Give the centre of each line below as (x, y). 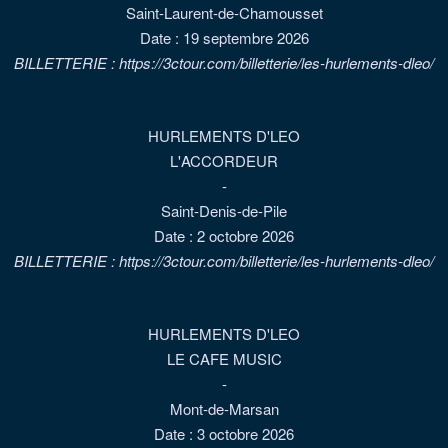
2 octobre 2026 (245, 235)
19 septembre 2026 (245, 37)
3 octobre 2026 (245, 433)
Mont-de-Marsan (224, 408)
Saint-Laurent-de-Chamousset (224, 12)
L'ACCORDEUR (224, 160)
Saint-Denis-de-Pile (224, 210)
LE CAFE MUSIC (224, 358)
